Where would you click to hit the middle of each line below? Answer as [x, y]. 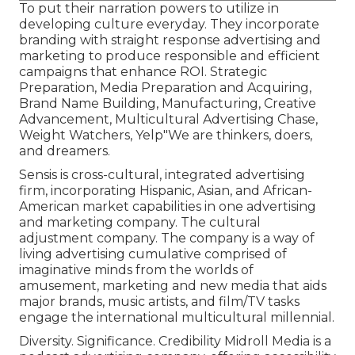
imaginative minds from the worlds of [136, 270]
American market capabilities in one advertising [168, 207]
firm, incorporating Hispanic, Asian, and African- [166, 191]
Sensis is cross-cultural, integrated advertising [162, 175]
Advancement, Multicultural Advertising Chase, [168, 120]
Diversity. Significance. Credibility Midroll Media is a [175, 342]
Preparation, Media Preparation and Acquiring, [165, 88]
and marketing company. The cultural [140, 223]
